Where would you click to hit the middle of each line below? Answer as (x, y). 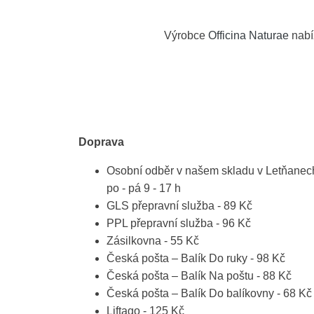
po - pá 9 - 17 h (144, 189)
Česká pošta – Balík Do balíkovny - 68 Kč (209, 294)
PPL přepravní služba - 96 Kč (179, 224)
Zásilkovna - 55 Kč (153, 241)
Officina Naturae (248, 36)
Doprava (101, 142)
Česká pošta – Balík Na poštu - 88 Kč (199, 276)
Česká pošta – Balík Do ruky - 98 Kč (196, 259)
